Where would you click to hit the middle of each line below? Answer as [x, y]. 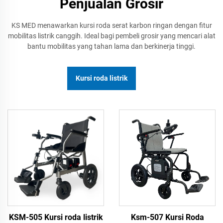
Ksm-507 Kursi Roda [167, 217]
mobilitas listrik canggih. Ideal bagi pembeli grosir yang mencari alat [111, 36]
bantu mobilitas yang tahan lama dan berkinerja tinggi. [111, 46]
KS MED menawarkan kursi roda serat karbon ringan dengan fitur [111, 25]
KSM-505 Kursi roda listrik [56, 217]
